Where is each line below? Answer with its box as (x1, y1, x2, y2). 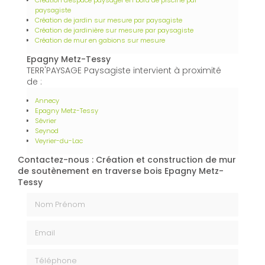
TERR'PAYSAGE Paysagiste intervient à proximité (27, 64, 221, 76)
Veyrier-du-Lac (35, 135, 83, 146)
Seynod (35, 125, 59, 135)
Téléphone (26, 247, 70, 260)
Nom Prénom (26, 192, 82, 204)
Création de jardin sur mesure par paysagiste (35, 15, 182, 25)
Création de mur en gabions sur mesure (35, 35, 165, 45)
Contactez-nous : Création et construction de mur (18, 153, 236, 166)
